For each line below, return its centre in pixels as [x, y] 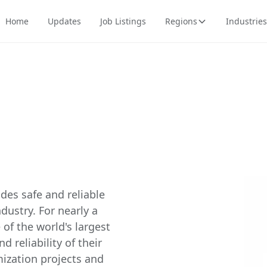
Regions [181, 21]
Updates [64, 21]
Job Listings [123, 21]
